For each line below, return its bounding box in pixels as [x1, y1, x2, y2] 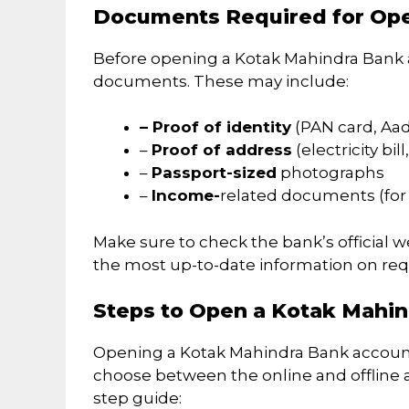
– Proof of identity [140, 118, 291, 137]
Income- [152, 186, 220, 205]
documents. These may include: [93, 71, 349, 90]
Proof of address [152, 141, 292, 160]
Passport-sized [152, 163, 277, 183]
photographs [277, 163, 384, 183]
